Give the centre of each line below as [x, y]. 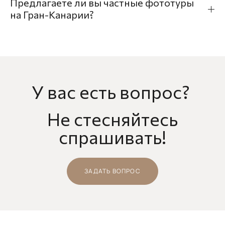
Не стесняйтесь [113, 118]
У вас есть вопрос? [113, 91]
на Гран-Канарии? [52, 15]
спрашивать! [113, 136]
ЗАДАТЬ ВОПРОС [113, 171]
